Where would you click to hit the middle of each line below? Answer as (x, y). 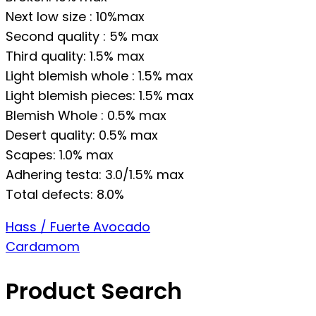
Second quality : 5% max (82, 37)
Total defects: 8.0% (65, 195)
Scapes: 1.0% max (60, 155)
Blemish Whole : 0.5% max (86, 116)
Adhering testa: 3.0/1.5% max (95, 175)
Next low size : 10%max (75, 17)
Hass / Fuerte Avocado (78, 227)
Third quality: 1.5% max (75, 56)
